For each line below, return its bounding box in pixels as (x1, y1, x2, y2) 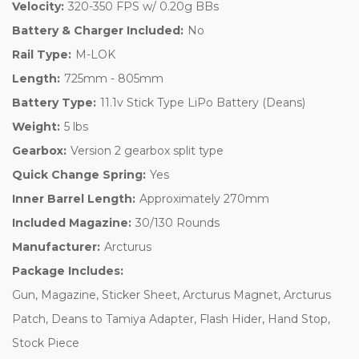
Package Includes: (12, 263, 123, 278)
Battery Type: (12, 95, 96, 110)
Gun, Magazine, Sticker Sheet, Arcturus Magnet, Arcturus (12, 287, 331, 302)
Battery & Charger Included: (12, 22, 184, 38)
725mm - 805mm (63, 71, 163, 86)
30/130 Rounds (135, 215, 220, 230)
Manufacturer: (12, 239, 100, 254)
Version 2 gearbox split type (70, 143, 224, 158)
